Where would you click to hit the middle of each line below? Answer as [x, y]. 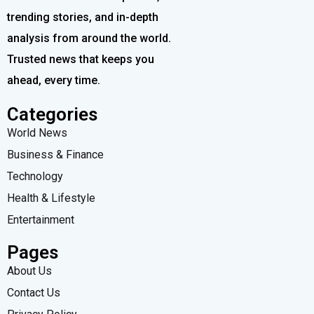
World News [37, 132]
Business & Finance [55, 154]
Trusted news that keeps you [81, 59]
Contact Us [34, 292]
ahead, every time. [54, 80]
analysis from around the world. [89, 38]
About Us [29, 271]
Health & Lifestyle [51, 198]
